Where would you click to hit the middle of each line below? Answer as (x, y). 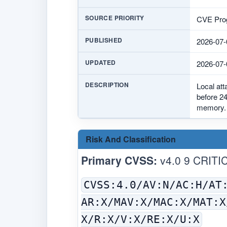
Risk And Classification (131, 139)
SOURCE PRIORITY (115, 17)
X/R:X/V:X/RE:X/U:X (140, 219)
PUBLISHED (104, 40)
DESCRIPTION (107, 84)
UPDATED (101, 62)
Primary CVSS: (119, 160)
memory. (211, 107)
